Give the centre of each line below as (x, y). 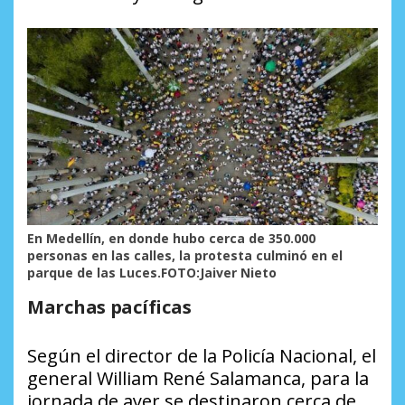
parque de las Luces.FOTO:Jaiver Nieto (152, 273)
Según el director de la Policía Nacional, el (202, 356)
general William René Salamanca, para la (198, 379)
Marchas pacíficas (109, 307)
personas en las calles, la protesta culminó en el (185, 256)
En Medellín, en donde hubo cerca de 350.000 (171, 239)
